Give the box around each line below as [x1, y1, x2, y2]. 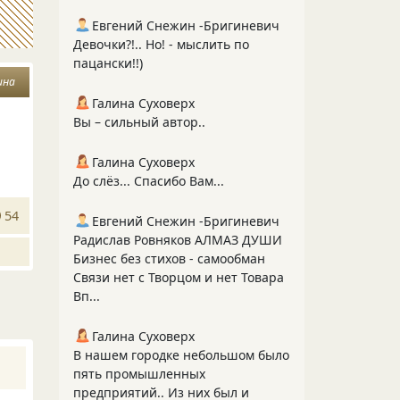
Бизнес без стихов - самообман [73, 250, 265, 267]
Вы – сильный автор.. [73, 113, 205, 130]
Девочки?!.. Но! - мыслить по [73, 36, 249, 53]
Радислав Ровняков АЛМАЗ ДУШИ [73, 231, 282, 248]
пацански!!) [73, 54, 143, 71]
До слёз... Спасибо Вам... [73, 172, 224, 189]
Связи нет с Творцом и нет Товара [73, 269, 284, 286]
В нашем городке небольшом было [73, 346, 289, 363]
